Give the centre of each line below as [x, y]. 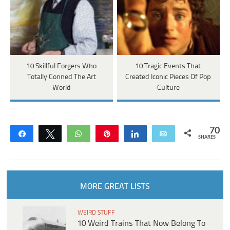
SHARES [207, 137]
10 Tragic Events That [168, 66]
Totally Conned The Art [61, 77]
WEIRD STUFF [96, 213]
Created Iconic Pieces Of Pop [168, 77]
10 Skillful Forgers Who [61, 66]
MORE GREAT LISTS [115, 186]
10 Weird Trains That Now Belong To [141, 223]
